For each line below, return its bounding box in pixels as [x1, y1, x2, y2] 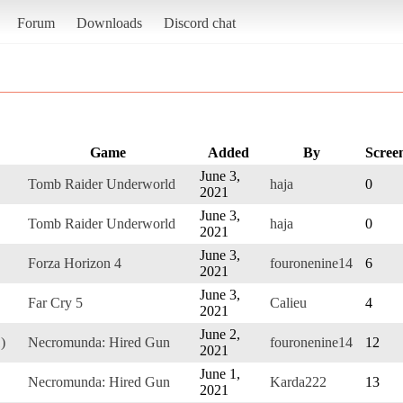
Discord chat [163, 14, 236, 31]
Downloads [76, 14, 142, 31]
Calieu [270, 294, 307, 310]
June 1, [200, 365, 240, 381]
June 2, [200, 326, 240, 342]
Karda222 [270, 373, 327, 390]
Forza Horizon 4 [28, 255, 121, 271]
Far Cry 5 [28, 294, 83, 310]
